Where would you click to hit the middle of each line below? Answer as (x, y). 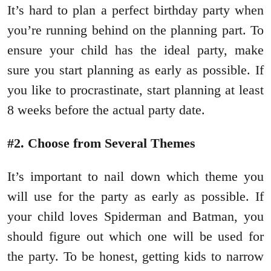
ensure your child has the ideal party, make (135, 50)
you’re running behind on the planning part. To (135, 30)
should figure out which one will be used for (135, 237)
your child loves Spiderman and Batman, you (135, 217)
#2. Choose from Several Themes (101, 143)
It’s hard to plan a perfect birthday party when (135, 10)
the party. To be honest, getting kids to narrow (135, 256)
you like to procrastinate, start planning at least (135, 90)
